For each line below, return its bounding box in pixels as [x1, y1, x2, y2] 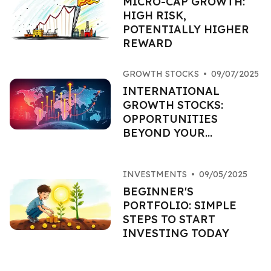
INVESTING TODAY [122, 226, 229, 240]
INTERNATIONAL [122, 84, 220, 98]
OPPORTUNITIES [122, 112, 218, 126]
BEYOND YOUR [122, 126, 205, 140]
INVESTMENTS [122, 169, 187, 180]
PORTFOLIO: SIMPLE [122, 198, 237, 212]
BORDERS [122, 140, 177, 154]
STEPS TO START [122, 212, 215, 226]
